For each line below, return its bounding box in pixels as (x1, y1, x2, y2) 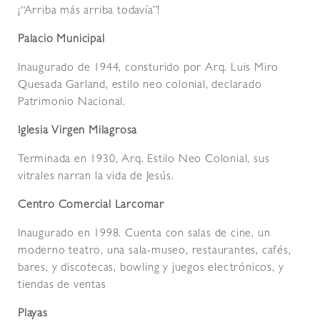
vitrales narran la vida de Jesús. (18, 171, 174, 184)
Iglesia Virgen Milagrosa (18, 126, 138, 138)
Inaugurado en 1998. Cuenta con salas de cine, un (18, 229, 271, 241)
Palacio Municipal (18, 34, 105, 46)
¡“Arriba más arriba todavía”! (18, 6, 161, 18)
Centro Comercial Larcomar (18, 200, 164, 212)
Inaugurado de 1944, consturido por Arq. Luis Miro (18, 63, 279, 75)
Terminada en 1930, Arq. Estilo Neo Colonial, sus (18, 154, 270, 166)
